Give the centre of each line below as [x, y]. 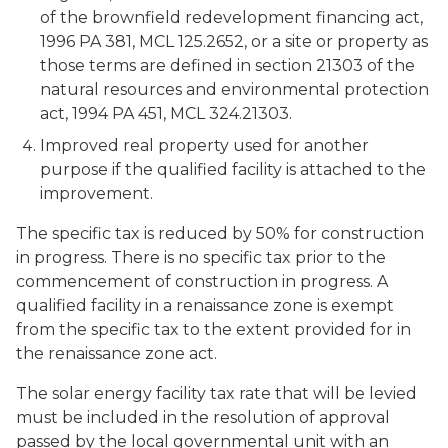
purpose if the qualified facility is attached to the [233, 169]
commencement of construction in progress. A [202, 281]
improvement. [96, 193]
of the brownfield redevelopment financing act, [231, 17]
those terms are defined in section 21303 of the [227, 65]
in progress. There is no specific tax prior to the [201, 257]
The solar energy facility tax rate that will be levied [216, 393]
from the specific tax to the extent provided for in [213, 329]
